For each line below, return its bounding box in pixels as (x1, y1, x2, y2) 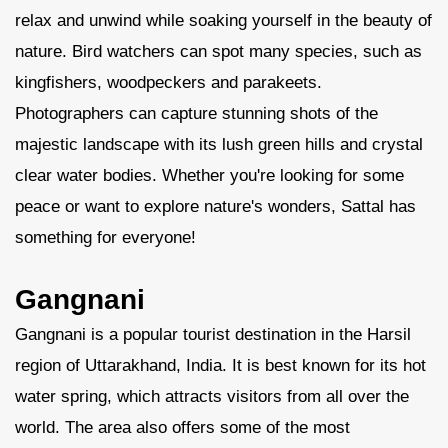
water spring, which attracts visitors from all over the (15, 387, 409, 406)
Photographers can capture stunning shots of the (15, 104, 378, 123)
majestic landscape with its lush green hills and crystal (15, 135, 423, 154)
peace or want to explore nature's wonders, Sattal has (15, 197, 416, 216)
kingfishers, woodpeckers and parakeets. (15, 73, 322, 92)
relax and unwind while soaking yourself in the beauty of (15, 11, 432, 30)
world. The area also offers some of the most (15, 418, 350, 437)
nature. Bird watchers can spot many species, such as (15, 42, 422, 61)
